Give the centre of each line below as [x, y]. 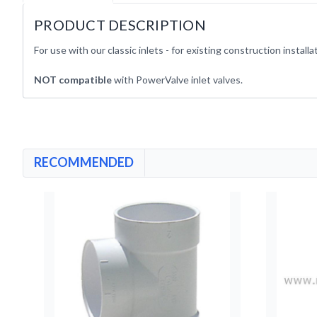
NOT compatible [73, 80]
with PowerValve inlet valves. [177, 80]
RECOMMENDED [84, 162]
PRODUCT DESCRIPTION [120, 25]
